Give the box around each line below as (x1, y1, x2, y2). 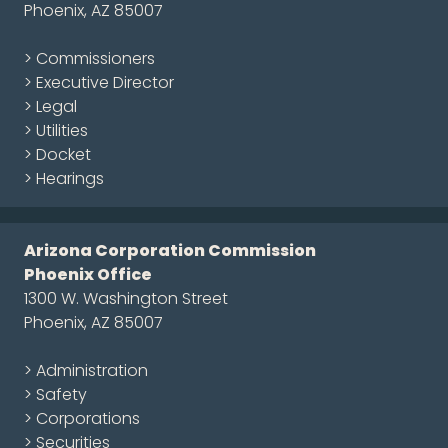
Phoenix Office (24, 263, 152, 287)
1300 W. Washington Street (24, 287, 228, 311)
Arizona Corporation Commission (24, 239, 316, 263)
